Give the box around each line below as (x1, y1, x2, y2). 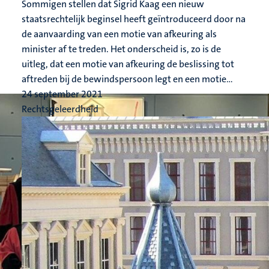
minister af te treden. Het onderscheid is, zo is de (22, 43, 221, 55)
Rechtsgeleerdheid (22, 103, 98, 115)
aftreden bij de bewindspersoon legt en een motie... (22, 73, 233, 85)
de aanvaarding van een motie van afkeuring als (22, 28, 217, 40)
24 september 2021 (22, 88, 103, 100)
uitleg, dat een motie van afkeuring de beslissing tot (22, 58, 234, 70)
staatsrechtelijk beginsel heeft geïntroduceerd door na (22, 13, 246, 25)
